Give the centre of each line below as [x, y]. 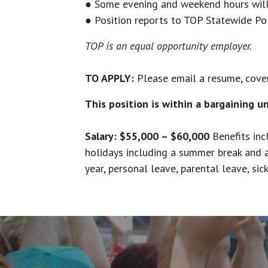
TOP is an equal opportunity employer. [168, 46]
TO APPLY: [111, 78]
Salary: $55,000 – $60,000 [147, 136]
